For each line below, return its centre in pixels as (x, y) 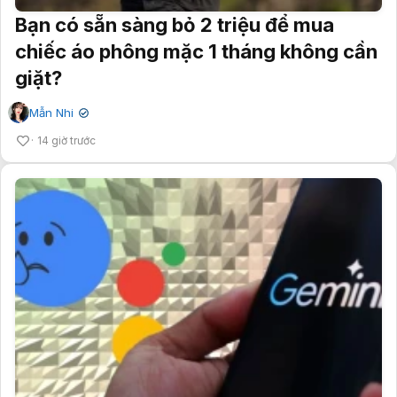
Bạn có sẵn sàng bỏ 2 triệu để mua (175, 24)
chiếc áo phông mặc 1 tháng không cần (196, 51)
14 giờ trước (66, 140)
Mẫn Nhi (51, 112)
